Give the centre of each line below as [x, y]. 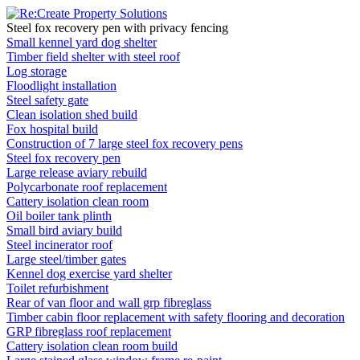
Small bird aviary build [64, 230]
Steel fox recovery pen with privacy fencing [117, 28]
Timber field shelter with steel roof [93, 57]
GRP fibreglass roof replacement [89, 331]
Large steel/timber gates [66, 259]
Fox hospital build [52, 129]
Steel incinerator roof [59, 245]
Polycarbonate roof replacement [87, 187]
